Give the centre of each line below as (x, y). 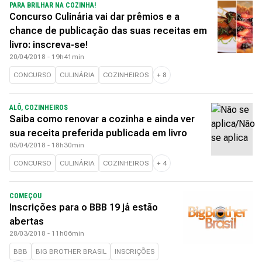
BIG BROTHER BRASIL (71, 251)
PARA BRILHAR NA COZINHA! (53, 5)
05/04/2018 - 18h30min (47, 145)
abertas (27, 221)
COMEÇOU (25, 196)
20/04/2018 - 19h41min (47, 57)
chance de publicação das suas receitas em (108, 31)
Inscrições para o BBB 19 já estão (84, 207)
